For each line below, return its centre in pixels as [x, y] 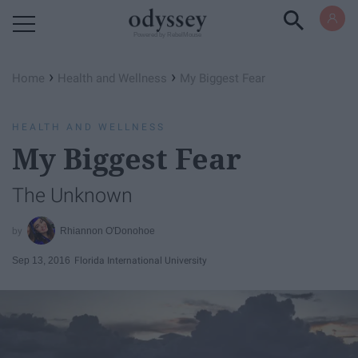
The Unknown [72, 195]
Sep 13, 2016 [41, 260]
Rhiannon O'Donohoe [108, 231]
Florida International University [141, 260]
